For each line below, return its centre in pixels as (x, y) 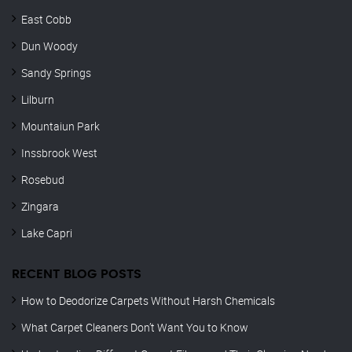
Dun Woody (49, 46)
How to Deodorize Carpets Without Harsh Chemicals (148, 301)
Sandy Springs (56, 73)
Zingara (40, 207)
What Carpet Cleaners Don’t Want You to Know (135, 328)
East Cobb (46, 20)
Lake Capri (47, 233)
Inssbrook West (59, 153)
